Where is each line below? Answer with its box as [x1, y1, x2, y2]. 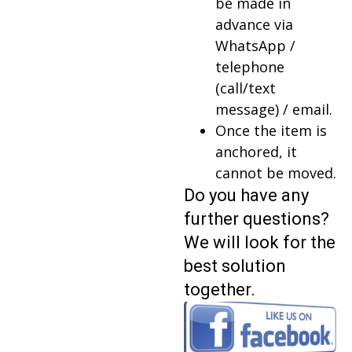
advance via [215, 14, 293, 34]
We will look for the [184, 232, 335, 252]
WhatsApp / [215, 35, 295, 55]
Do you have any [184, 185, 309, 205]
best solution [184, 255, 286, 276]
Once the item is [215, 120, 327, 140]
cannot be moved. [215, 163, 336, 182]
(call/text [215, 78, 276, 97]
